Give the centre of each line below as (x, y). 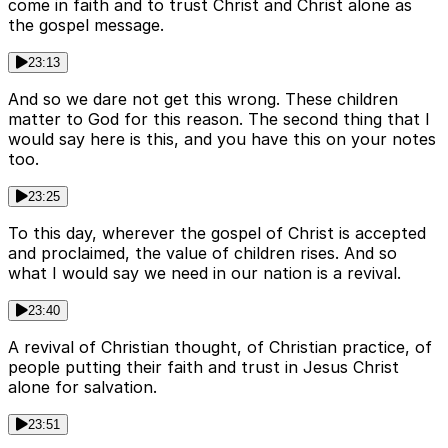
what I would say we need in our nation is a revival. (204, 273)
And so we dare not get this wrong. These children (203, 99)
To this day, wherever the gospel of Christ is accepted (217, 233)
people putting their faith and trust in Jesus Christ (203, 367)
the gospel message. (86, 25)
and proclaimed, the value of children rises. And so (202, 253)
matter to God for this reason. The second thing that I (219, 119)
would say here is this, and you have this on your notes (222, 139)
